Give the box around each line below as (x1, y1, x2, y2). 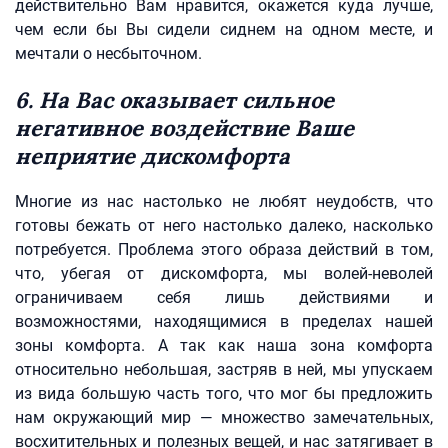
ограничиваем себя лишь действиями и (15, 288, 433, 307)
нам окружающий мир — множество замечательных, (15, 408, 433, 427)
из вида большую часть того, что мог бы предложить (15, 384, 433, 403)
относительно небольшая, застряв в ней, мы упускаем (15, 360, 433, 379)
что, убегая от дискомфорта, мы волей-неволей (15, 264, 433, 283)
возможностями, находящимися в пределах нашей (15, 312, 433, 331)
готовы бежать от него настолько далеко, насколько (15, 216, 433, 235)
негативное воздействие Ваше (15, 114, 354, 142)
